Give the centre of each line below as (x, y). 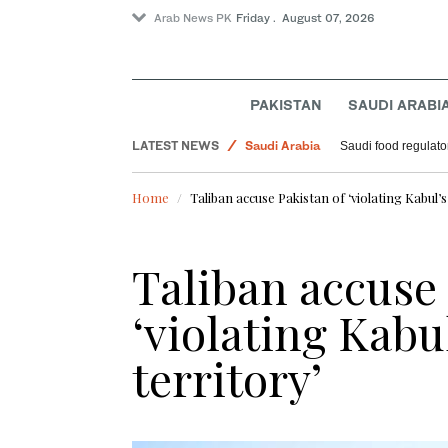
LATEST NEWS (175, 146)
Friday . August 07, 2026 (305, 18)
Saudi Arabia (282, 122)
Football (268, 152)
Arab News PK (193, 18)
